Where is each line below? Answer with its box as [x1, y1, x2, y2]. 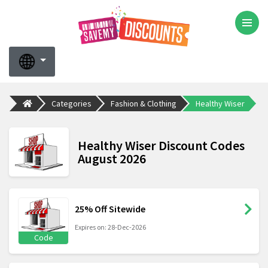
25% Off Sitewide [75, 203, 145, 215]
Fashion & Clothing [111, 98, 176, 109]
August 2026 [78, 150, 146, 167]
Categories [51, 98, 92, 109]
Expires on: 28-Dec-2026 [75, 223, 146, 232]
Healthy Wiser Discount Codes [78, 137, 245, 154]
